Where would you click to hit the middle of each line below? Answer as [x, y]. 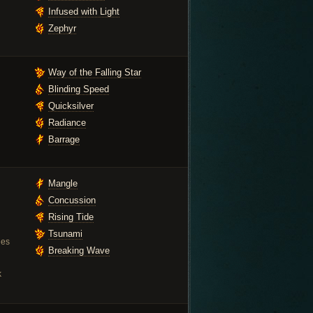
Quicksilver [71, 106]
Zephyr [62, 28]
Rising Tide [71, 217]
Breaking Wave [79, 250]
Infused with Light [84, 12]
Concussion [72, 200]
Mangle [63, 183]
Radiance [67, 123]
